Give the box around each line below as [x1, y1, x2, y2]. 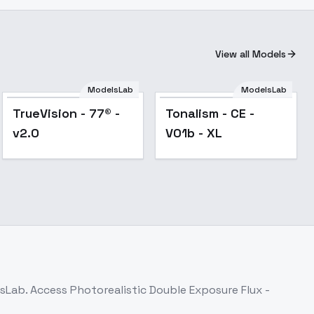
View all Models [215, 48, 286, 60]
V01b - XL [165, 125, 223, 141]
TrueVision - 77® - [12, 105, 120, 121]
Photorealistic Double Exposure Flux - [70, 282, 270, 297]
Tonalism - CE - [165, 105, 255, 121]
